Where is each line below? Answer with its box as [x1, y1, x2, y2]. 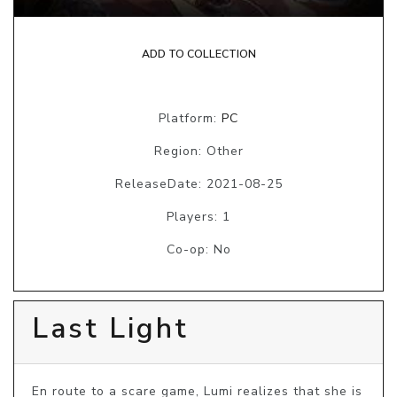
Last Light [32, 308, 189, 347]
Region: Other [153, 142, 244, 160]
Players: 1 [167, 207, 230, 225]
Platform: [159, 109, 222, 127]
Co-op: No [166, 240, 231, 258]
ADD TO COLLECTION [141, 46, 256, 61]
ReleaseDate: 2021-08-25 [114, 175, 283, 192]
